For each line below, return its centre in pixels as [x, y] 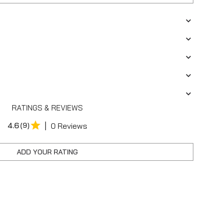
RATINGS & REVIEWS [47, 108]
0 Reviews [69, 126]
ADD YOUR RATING [47, 152]
